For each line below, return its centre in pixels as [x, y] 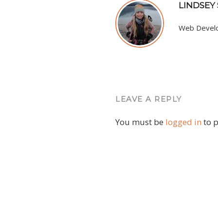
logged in [183, 122]
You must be [140, 122]
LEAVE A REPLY [149, 99]
